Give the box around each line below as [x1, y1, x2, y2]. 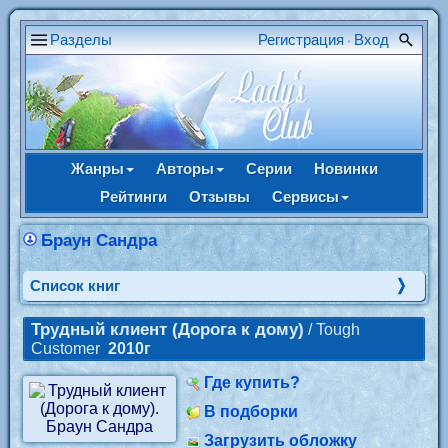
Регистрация [258, 31, 344, 48]
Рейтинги [99, 188, 167, 205]
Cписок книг [30, 277, 120, 294]
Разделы [50, 31, 112, 48]
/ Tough [304, 321, 360, 338]
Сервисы [271, 188, 339, 205]
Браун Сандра [41, 231, 157, 250]
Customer [31, 340, 108, 357]
